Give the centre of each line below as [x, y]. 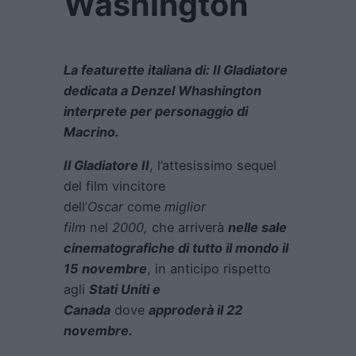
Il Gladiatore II [106, 166]
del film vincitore [114, 186]
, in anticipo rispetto [209, 269]
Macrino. [91, 132]
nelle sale [257, 228]
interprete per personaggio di [156, 112]
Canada [87, 310]
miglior [185, 207]
